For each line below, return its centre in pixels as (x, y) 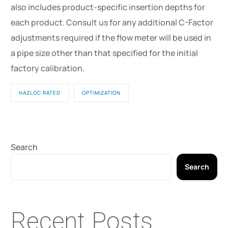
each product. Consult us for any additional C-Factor (112, 22)
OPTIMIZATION (102, 92)
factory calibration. (48, 68)
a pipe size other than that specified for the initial (105, 53)
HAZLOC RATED (40, 92)
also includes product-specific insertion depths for (108, 7)
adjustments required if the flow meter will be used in (111, 37)
